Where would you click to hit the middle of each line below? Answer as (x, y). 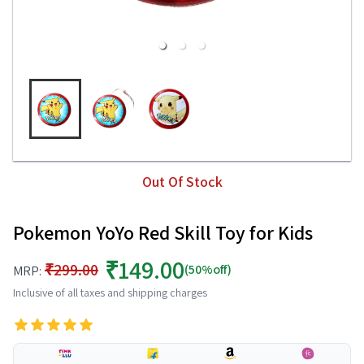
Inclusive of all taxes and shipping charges (110, 292)
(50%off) (208, 269)
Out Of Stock (182, 182)
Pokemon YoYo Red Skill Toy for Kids (163, 232)
